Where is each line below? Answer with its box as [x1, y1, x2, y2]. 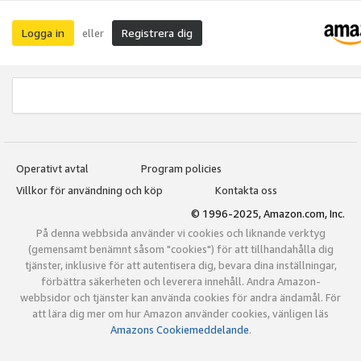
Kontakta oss [215, 184, 277, 197]
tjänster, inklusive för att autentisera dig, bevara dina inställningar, [24, 259, 337, 272]
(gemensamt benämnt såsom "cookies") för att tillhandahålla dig [27, 243, 334, 256]
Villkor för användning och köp [16, 184, 163, 197]
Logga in [22, 26, 64, 39]
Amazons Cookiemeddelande [110, 323, 249, 337]
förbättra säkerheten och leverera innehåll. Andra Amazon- [40, 275, 321, 288]
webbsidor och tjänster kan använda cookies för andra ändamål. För [20, 291, 341, 305]
